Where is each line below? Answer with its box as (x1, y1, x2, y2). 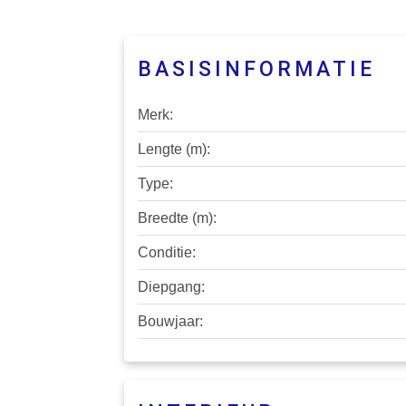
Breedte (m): (138, 210, 217, 227)
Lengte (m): (138, 141, 210, 158)
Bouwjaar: (138, 314, 203, 330)
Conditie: (138, 245, 196, 261)
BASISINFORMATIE (138, 57, 375, 82)
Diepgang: (138, 279, 205, 295)
